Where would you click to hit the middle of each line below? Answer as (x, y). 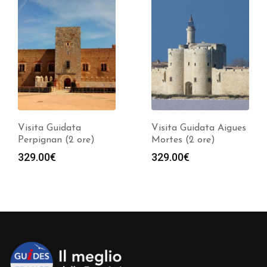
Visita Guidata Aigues (199, 128)
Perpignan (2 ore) (56, 140)
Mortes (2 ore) (183, 140)
